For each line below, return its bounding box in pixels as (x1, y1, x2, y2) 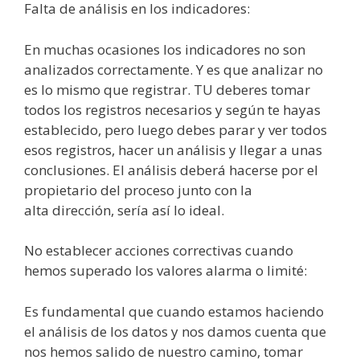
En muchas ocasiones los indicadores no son (24, 39, 305, 59)
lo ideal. (170, 200, 224, 219)
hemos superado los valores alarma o (24, 261, 267, 280)
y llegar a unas (226, 140, 322, 159)
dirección (52, 200, 111, 219)
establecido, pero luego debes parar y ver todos (24, 120, 327, 139)
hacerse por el (226, 160, 318, 179)
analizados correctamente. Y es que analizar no (24, 59, 323, 79)
